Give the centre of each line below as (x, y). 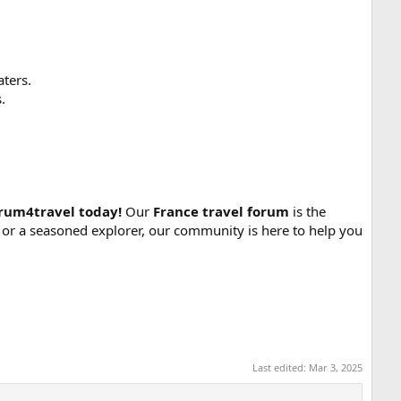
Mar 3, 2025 (336, 368)
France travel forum (221, 211)
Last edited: (281, 368)
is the (307, 211)
